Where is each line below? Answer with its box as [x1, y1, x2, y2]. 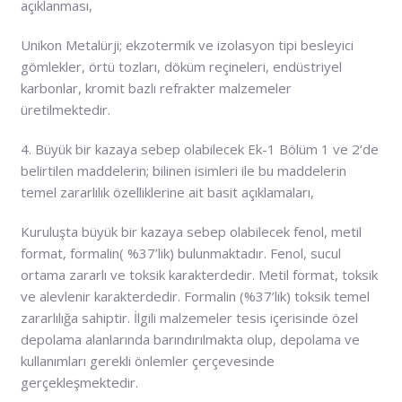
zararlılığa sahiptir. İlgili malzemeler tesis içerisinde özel [20, 308, 358, 327]
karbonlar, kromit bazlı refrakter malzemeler [20, 78, 292, 97]
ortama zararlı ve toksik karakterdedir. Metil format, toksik [20, 265, 378, 284]
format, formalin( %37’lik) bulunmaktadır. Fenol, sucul [20, 243, 341, 262]
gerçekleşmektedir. [20, 372, 138, 391]
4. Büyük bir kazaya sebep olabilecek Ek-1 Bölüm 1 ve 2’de [20, 139, 379, 158]
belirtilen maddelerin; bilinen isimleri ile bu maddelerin [20, 161, 346, 179]
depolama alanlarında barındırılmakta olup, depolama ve [20, 329, 360, 348]
